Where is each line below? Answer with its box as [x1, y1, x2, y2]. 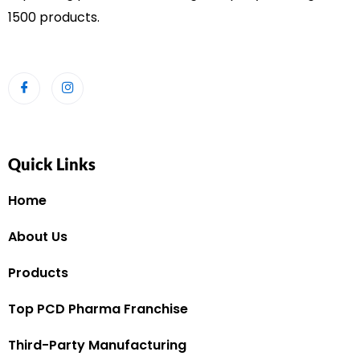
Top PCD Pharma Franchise [8, 300, 188, 318]
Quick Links [8, 154, 96, 174]
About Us [8, 227, 67, 246]
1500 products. [8, 8, 103, 27]
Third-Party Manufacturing [8, 336, 186, 354]
